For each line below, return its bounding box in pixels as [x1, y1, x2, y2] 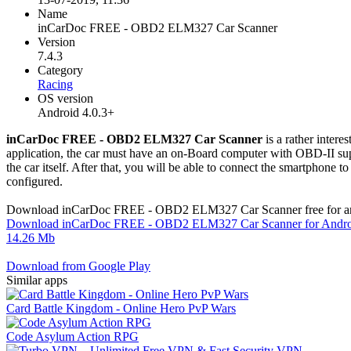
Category [38, 63, 83, 77]
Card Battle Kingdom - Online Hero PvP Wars [6, 301, 236, 315]
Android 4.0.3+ [38, 105, 114, 119]
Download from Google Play [6, 259, 150, 273]
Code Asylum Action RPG [6, 329, 139, 343]
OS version [38, 91, 93, 105]
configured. [6, 174, 63, 188]
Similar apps [6, 273, 67, 287]
